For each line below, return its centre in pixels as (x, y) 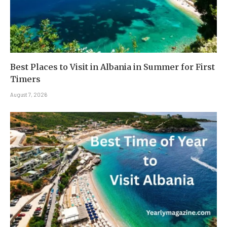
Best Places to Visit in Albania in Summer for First (112, 67)
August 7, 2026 (29, 94)
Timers (25, 79)
